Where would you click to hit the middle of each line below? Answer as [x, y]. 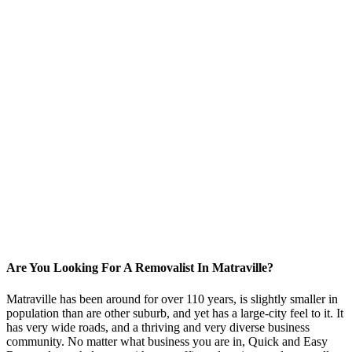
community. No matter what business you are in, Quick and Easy [167, 341]
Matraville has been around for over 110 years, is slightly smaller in [172, 299]
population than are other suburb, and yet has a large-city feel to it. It [175, 313]
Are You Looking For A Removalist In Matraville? [140, 268]
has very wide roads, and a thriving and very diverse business [158, 327]
